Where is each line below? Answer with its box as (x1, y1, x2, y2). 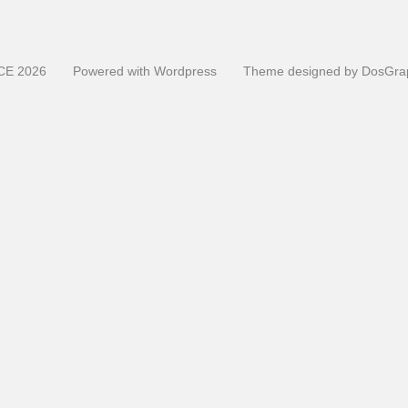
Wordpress (153, 64, 217, 78)
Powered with (72, 64, 154, 78)
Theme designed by (242, 64, 362, 78)
